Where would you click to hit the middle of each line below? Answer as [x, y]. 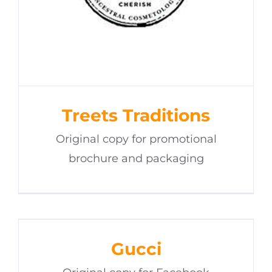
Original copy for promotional [136, 139]
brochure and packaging [136, 158]
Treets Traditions [136, 115]
